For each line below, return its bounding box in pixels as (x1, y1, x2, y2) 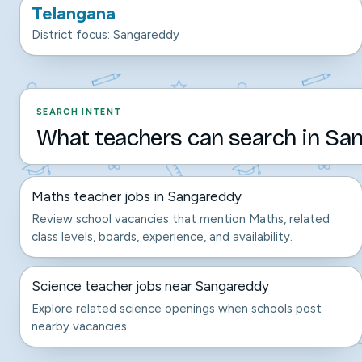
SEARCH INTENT (36, 107, 122, 117)
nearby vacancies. (32, 319, 129, 334)
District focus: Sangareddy (32, 27, 179, 42)
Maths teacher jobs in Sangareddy (32, 188, 242, 204)
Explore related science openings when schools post (32, 301, 322, 316)
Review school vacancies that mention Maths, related (32, 212, 330, 226)
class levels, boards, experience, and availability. (32, 229, 293, 244)
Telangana (32, 2, 116, 24)
